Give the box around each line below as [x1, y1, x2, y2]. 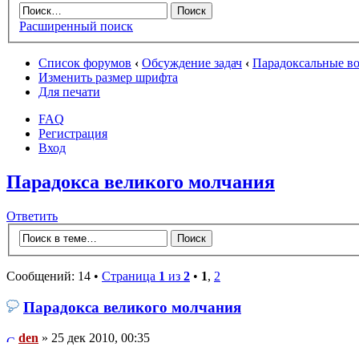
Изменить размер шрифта [38, 71, 178, 85]
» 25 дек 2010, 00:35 [38, 331, 150, 345]
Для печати [38, 85, 100, 99]
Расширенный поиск [19, 19, 133, 34]
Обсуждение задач [142, 56, 242, 71]
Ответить [6, 209, 58, 224]
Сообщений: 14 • [6, 268, 102, 283]
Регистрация [38, 127, 107, 141]
